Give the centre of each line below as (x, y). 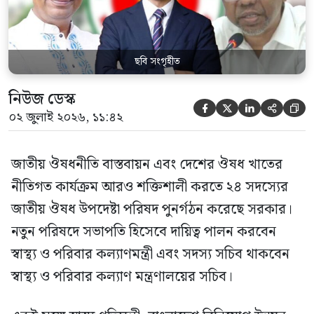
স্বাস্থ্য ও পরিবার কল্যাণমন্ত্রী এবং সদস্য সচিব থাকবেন (150, 254)
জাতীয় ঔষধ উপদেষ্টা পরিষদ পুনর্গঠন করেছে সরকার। (152, 209)
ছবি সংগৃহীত (157, 61)
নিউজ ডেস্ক (42, 99)
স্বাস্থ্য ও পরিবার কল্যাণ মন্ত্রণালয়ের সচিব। (122, 277)
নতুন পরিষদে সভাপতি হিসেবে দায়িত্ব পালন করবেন (144, 232)
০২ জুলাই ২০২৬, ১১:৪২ (66, 117)
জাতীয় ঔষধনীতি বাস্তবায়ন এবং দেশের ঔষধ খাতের (147, 164)
